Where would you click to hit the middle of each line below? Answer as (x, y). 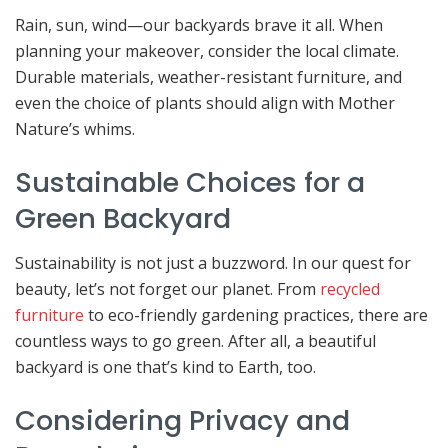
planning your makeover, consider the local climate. (207, 51)
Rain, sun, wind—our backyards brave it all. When (199, 25)
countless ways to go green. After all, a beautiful (195, 341)
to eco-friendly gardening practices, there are (256, 315)
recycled (350, 289)
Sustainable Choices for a (190, 182)
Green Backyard (123, 218)
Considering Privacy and (182, 420)
